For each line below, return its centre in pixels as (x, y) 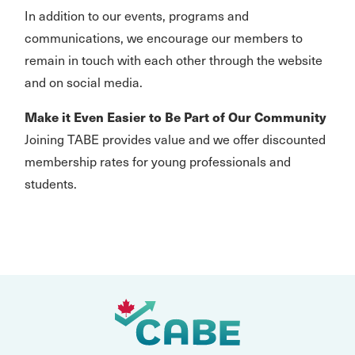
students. (51, 183)
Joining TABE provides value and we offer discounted (175, 139)
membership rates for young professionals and (158, 161)
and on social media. (84, 82)
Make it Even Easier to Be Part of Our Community (175, 116)
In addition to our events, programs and (137, 15)
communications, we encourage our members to (164, 37)
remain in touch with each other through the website (174, 59)
